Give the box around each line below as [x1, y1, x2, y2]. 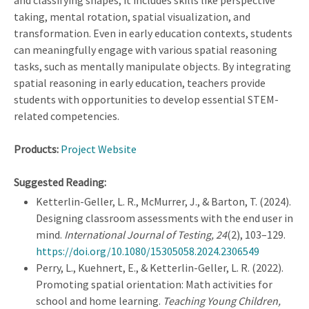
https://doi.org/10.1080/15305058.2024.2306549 [36, 244, 259, 259]
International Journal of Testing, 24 [64, 228, 227, 242]
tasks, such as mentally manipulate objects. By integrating [14, 59, 291, 74]
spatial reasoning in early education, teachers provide [14, 76, 266, 90]
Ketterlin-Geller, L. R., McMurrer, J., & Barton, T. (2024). [36, 195, 291, 209]
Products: [14, 142, 61, 157]
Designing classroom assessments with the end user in [36, 211, 293, 226]
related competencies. [14, 109, 119, 123]
